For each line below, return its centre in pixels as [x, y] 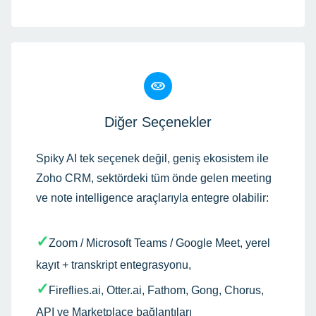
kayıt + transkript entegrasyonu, [114, 265]
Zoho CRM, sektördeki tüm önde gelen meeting [154, 178]
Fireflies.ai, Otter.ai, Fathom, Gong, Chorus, [156, 290]
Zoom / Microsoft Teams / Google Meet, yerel [159, 243]
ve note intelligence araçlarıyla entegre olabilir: [152, 197]
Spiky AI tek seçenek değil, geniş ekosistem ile [152, 158]
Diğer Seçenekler [158, 122]
